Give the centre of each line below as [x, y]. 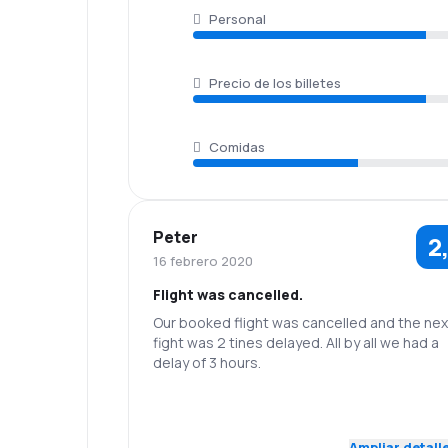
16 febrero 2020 [203, 261]
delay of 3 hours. [207, 362]
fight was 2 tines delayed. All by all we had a [296, 342]
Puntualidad [384, 409]
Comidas [237, 147]
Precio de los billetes [275, 83]
